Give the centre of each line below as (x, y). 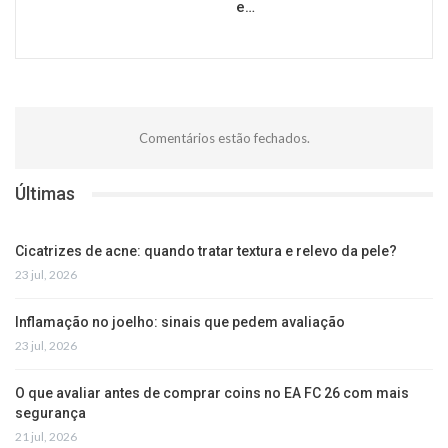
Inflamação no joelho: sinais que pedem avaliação (180, 321)
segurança (50, 412)
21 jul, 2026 (46, 436)
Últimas (45, 194)
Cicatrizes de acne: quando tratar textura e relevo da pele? (206, 250)
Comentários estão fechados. (224, 138)
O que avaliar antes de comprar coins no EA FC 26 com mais (212, 392)
